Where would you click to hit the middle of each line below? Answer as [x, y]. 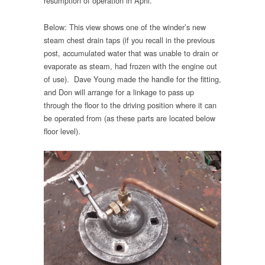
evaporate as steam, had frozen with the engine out [130, 66]
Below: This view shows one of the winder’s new [125, 27]
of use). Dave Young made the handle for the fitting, [132, 79]
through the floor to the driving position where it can [130, 105]
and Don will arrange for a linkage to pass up [119, 92]
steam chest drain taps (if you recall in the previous [129, 40]
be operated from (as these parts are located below [130, 118]
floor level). [62, 131]
